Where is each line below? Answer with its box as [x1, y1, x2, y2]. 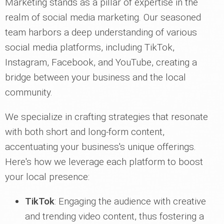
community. [5, 86, 52, 98]
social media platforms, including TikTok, [5, 41, 174, 53]
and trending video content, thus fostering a [25, 210, 204, 222]
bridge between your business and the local [5, 71, 186, 83]
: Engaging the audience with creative [54, 195, 206, 207]
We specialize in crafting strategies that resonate [5, 111, 208, 123]
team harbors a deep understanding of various [5, 26, 197, 38]
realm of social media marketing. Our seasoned [5, 11, 201, 23]
